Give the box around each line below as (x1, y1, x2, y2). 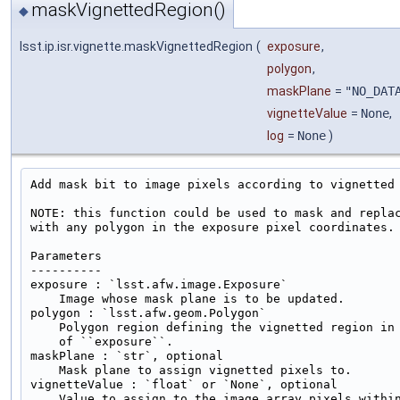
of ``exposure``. (30, 334, 173, 348)
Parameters (30, 248, 102, 262)
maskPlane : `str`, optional (30, 348, 223, 362)
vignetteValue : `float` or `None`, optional (30, 377, 337, 391)
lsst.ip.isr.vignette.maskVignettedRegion (20, 38, 253, 54)
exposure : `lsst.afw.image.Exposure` (30, 277, 287, 291)
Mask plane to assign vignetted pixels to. (30, 362, 352, 377)
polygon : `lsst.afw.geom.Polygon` (30, 305, 266, 320)
